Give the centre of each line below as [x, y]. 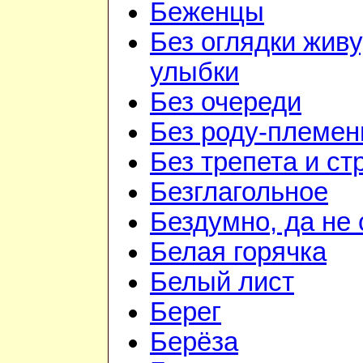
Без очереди [226, 102]
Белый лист [222, 282]
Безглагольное [239, 192]
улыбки [194, 73]
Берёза [194, 342]
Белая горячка [238, 252]
